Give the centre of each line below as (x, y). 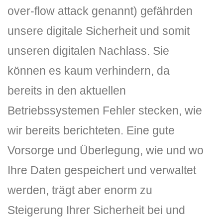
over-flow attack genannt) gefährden (100, 11)
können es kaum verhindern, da (89, 71)
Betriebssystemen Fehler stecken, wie (105, 111)
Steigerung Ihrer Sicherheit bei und (96, 210)
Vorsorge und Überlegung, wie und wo (106, 150)
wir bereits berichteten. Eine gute (91, 130)
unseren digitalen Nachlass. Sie (88, 51)
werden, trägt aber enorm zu (80, 190)
